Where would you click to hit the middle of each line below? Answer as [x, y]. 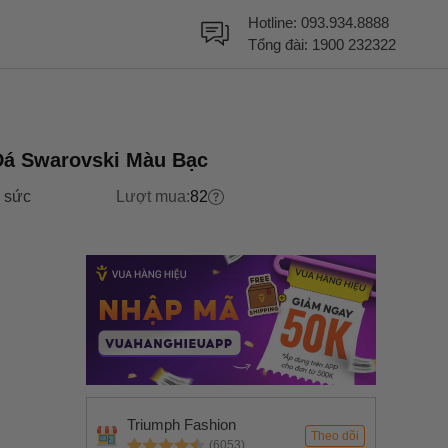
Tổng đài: [280, 44]
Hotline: [274, 22]
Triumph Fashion [181, 424]
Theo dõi [335, 436]
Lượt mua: [153, 196]
